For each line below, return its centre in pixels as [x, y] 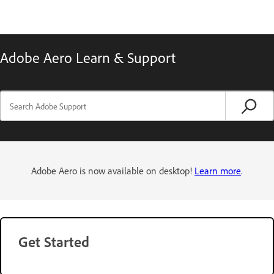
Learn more [218, 171]
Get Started [54, 241]
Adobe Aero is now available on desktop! [113, 171]
